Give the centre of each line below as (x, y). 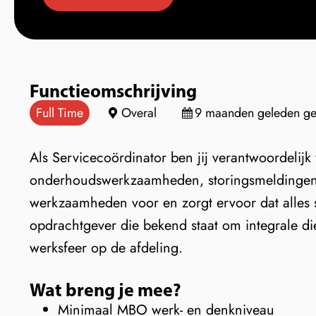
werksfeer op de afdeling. (106, 248)
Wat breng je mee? (105, 290)
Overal (139, 113)
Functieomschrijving (113, 91)
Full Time (60, 113)
